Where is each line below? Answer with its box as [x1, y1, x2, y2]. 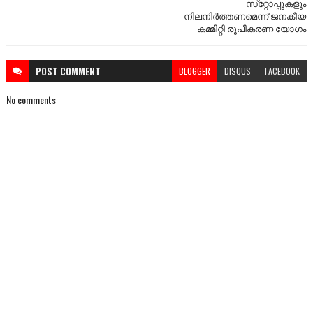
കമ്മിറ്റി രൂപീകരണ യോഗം [197, 21, 307, 36]
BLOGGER [179, 65, 211, 78]
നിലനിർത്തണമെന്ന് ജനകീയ [184, 8, 307, 23]
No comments [6, 92, 56, 108]
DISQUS [224, 65, 252, 78]
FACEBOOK [265, 65, 300, 78]
